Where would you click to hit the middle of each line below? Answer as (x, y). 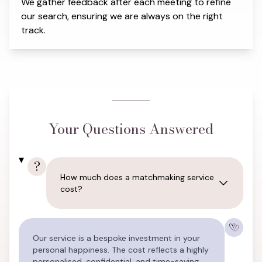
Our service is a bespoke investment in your (116, 238)
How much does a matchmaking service (137, 177)
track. (33, 30)
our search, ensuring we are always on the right (122, 16)
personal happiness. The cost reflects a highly (121, 250)
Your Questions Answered (131, 129)
